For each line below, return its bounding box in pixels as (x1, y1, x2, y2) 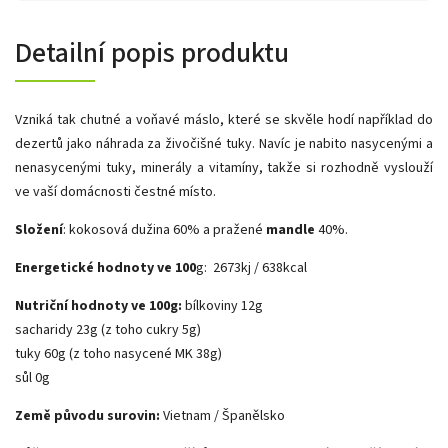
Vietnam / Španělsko (163, 405, 285, 426)
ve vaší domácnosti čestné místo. (15, 181, 216, 202)
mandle (266, 219, 315, 240)
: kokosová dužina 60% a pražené (63, 219, 266, 240)
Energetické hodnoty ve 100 (15, 257, 196, 278)
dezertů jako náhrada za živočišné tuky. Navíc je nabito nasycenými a (15, 133, 433, 154)
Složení (15, 219, 63, 240)
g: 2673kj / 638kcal (196, 257, 307, 278)
